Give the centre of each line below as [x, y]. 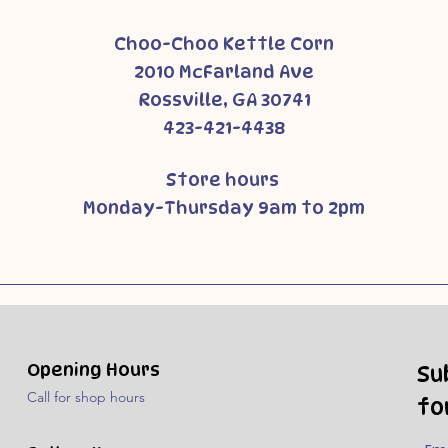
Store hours [224, 179]
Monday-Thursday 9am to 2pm [224, 207]
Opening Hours [94, 369]
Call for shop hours [86, 397]
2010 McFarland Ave [224, 71]
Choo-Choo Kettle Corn [224, 43]
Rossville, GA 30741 [224, 99]
